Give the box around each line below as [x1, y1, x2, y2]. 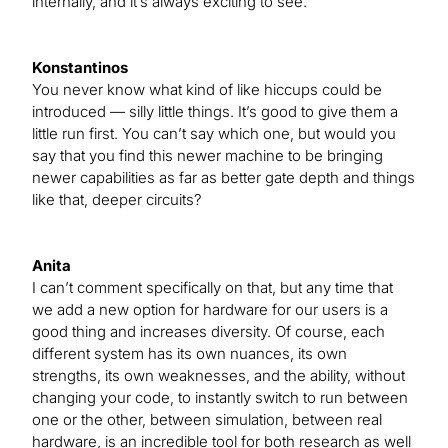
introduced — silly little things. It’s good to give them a [32, 102, 398, 122]
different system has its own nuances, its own [32, 344, 347, 364]
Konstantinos [32, 58, 128, 78]
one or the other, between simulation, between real [32, 410, 382, 430]
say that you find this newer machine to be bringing [32, 146, 383, 166]
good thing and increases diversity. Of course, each [32, 322, 385, 342]
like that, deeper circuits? [32, 190, 202, 210]
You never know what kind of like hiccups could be [32, 80, 382, 100]
